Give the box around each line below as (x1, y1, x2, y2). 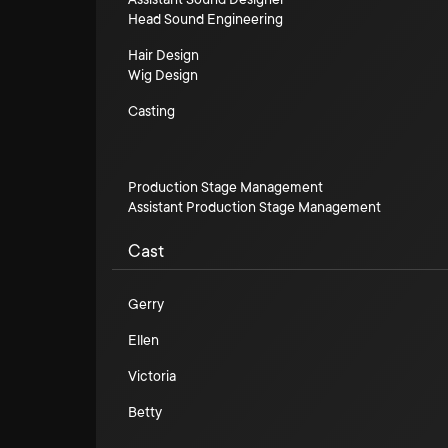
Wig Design (128, 67, 198, 83)
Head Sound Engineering (128, 11, 283, 27)
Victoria (128, 368, 176, 384)
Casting (128, 103, 175, 119)
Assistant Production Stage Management (128, 199, 381, 215)
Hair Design (128, 47, 199, 63)
